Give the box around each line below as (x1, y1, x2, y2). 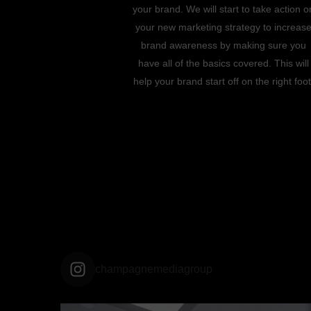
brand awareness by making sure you (141, 39, 306, 51)
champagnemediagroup (95, 262, 212, 275)
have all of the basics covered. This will (138, 57, 309, 69)
